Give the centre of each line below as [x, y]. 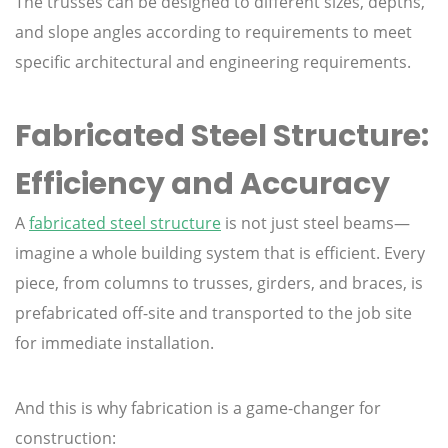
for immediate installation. [114, 343]
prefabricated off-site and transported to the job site [213, 313]
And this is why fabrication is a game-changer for [198, 408]
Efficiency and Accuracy [202, 184]
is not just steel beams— [315, 223]
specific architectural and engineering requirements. [213, 62]
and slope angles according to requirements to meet [213, 32]
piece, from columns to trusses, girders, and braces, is [219, 283]
